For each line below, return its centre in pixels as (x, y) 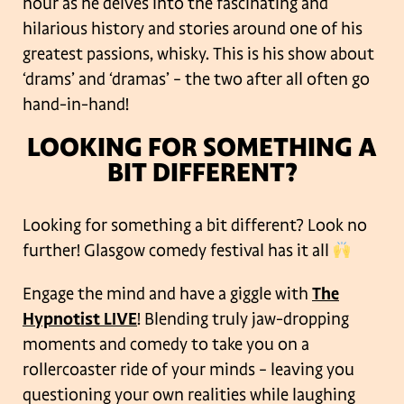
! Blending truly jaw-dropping (243, 319)
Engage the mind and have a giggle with (167, 294)
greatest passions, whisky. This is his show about (198, 54)
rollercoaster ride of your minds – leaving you (188, 369)
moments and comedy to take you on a (166, 344)
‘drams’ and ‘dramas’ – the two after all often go (196, 79)
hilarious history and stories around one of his (193, 28)
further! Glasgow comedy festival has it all (178, 250)
